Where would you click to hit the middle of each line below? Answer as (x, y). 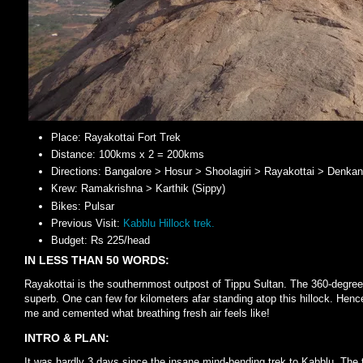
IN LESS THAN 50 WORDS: (97, 260)
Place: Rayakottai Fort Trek (115, 137)
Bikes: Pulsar (82, 206)
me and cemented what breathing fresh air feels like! (147, 313)
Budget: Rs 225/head (100, 241)
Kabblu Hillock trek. (169, 223)
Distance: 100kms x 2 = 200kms (127, 154)
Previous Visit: (87, 223)
